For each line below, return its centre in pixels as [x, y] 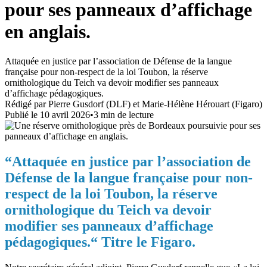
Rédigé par [27, 104]
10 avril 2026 [65, 114]
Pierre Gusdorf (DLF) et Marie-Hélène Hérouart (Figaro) [155, 104]
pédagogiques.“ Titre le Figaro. [100, 242]
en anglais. [48, 32]
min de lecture [126, 114]
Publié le [21, 114]
